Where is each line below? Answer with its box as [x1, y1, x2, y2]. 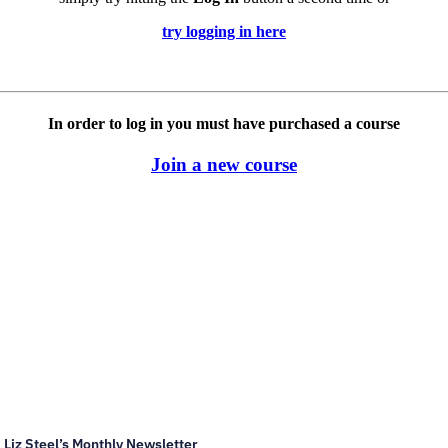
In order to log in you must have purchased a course [48, 114, 400, 132]
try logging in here [162, 23, 286, 41]
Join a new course [151, 153, 297, 175]
